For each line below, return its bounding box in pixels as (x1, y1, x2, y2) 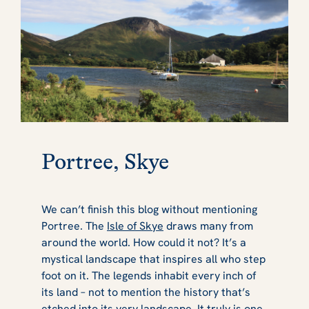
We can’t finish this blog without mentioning (41, 201, 257, 217)
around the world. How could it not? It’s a (41, 235, 246, 250)
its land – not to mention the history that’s (41, 284, 250, 299)
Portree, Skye (41, 148, 174, 175)
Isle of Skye (107, 218, 163, 233)
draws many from (163, 218, 253, 233)
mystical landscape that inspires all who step (41, 251, 266, 266)
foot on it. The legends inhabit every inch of (41, 268, 256, 283)
